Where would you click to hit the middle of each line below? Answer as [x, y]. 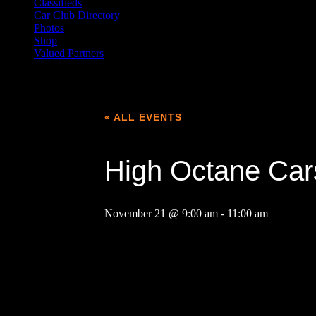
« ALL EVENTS [143, 117]
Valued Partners [69, 54]
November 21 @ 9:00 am [161, 214]
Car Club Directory [77, 16]
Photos [49, 28]
